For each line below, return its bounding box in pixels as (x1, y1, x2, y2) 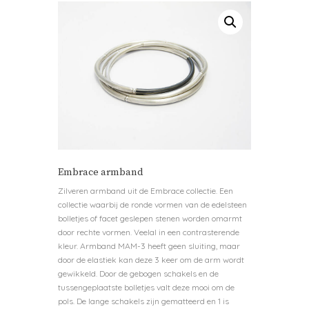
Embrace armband (58, 166, 143, 179)
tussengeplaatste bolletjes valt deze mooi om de (58, 282, 235, 293)
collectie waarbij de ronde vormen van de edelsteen (58, 199, 247, 210)
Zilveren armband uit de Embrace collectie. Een (58, 186, 233, 197)
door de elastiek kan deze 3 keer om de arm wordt (58, 255, 244, 266)
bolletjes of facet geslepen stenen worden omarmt (58, 213, 242, 224)
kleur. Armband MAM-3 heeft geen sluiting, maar (58, 241, 240, 252)
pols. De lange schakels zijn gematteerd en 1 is (58, 296, 229, 307)
